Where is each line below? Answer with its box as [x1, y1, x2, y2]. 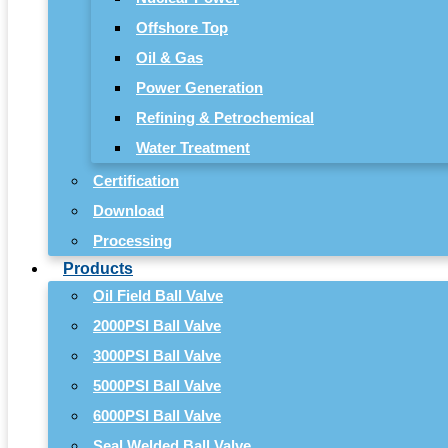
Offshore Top [136, 18, 228, 36]
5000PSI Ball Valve [93, 376, 221, 394]
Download [93, 201, 164, 219]
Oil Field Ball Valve [93, 286, 223, 304]
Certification [93, 171, 179, 189]
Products [63, 259, 133, 277]
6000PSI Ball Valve [93, 406, 221, 424]
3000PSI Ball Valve [93, 346, 221, 364]
